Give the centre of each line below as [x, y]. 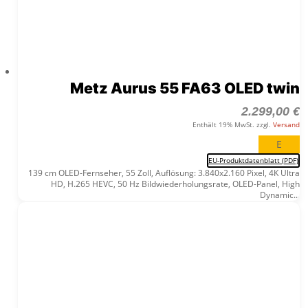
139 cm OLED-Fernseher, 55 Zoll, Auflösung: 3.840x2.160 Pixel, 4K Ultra [164, 173]
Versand [286, 124]
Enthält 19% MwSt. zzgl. [232, 124]
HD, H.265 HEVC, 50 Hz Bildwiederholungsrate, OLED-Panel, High [175, 184]
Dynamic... [279, 195]
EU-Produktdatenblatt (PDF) [253, 160]
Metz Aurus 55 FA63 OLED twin [185, 88]
